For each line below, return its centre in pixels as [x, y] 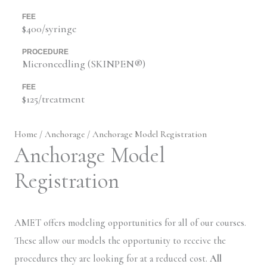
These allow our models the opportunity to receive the [120, 240]
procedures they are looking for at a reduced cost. [112, 258]
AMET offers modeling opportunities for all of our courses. [130, 223]
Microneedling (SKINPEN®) [83, 63]
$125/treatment [53, 99]
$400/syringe [49, 28]
